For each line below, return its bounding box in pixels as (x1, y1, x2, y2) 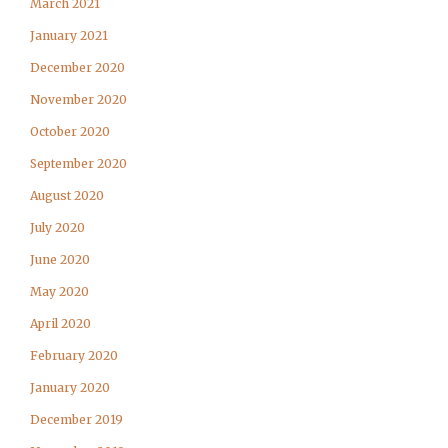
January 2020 (30, 380, 110, 395)
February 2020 (30, 348, 118, 363)
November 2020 (30, 92, 127, 107)
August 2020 (30, 188, 104, 203)
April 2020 (30, 316, 91, 331)
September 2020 (30, 156, 127, 171)
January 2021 (30, 28, 108, 43)
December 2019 (30, 412, 123, 427)
